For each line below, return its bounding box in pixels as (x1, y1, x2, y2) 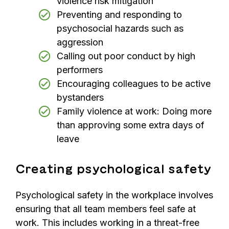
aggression (57, 36, 103, 48)
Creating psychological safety (15, 162, 211, 176)
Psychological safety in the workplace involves (15, 189, 213, 200)
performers (57, 64, 103, 75)
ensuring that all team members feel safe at (15, 203, 196, 214)
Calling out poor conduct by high (57, 50, 195, 61)
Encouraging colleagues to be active (57, 78, 211, 89)
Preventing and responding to (57, 9, 182, 20)
